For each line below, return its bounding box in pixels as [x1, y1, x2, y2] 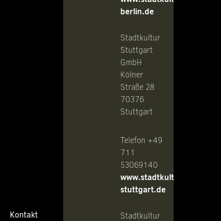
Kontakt [10, 209, 38, 220]
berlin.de [120, 5, 154, 17]
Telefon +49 [120, 135, 162, 146]
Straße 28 [120, 81, 154, 92]
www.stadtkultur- [120, 171, 185, 183]
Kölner [120, 69, 143, 80]
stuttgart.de [120, 184, 166, 195]
